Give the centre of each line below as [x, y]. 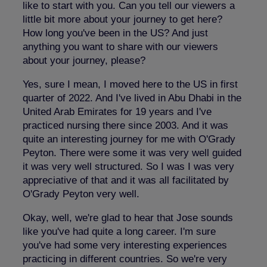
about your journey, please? [84, 60]
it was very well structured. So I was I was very [128, 166]
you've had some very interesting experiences [125, 245]
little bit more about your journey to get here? [122, 19]
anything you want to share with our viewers [120, 46]
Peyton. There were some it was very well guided [132, 153]
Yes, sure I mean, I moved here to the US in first [130, 84]
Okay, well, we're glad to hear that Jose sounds [128, 218]
